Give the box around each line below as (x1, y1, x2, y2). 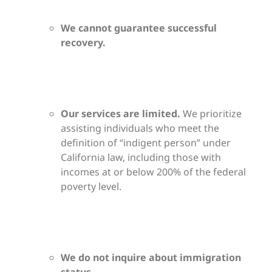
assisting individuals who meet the (61, 121, 219, 135)
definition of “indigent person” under (61, 135, 231, 149)
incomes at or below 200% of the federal (61, 165, 246, 178)
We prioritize (180, 106, 242, 120)
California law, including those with (61, 150, 221, 164)
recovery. (61, 36, 106, 50)
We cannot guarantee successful (61, 21, 217, 35)
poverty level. (61, 179, 121, 193)
